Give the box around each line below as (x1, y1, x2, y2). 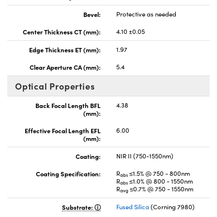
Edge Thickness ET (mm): (29, 45, 101, 54)
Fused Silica (116, 202, 149, 211)
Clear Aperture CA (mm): (30, 62, 101, 71)
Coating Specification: (36, 169, 101, 178)
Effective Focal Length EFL (25, 125, 101, 135)
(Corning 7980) (149, 202, 195, 211)
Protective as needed (116, 9, 176, 18)
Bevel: (83, 9, 101, 18)
